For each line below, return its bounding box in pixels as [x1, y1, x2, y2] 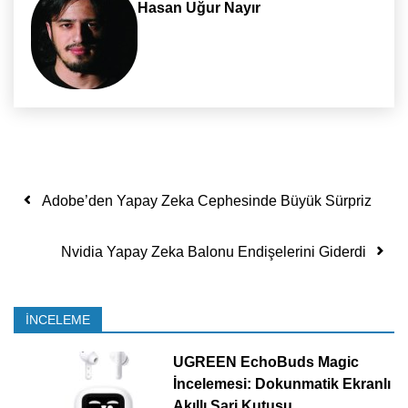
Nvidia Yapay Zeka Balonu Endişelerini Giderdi [61, 243, 366, 260]
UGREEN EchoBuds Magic [172, 353, 359, 370]
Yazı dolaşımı [26, 179, 206, 212]
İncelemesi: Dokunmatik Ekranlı [172, 375, 391, 392]
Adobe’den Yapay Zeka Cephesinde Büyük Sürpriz [42, 192, 372, 209]
